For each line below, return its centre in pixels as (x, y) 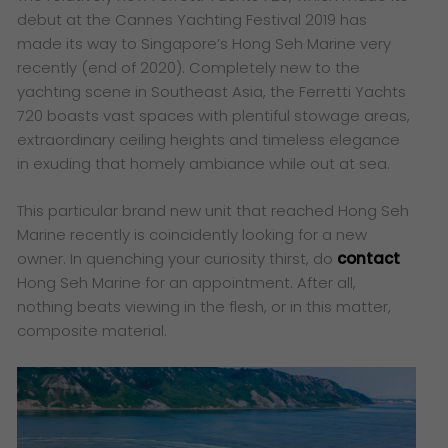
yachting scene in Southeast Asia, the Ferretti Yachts (212, 92)
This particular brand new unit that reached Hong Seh (213, 210)
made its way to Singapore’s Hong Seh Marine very (204, 44)
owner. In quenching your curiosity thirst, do (177, 258)
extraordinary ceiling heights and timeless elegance (209, 140)
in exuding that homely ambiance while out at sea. (204, 164)
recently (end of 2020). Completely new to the (189, 68)
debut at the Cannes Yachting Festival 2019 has (192, 20)
